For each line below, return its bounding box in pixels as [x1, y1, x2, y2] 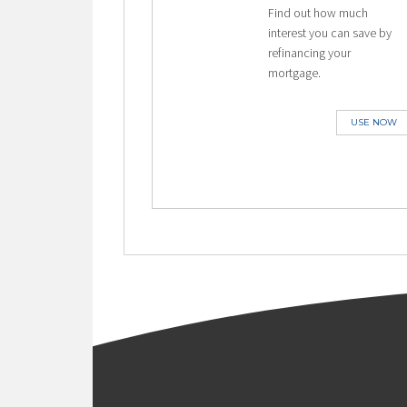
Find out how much [267, 5, 368, 21]
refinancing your [267, 45, 351, 61]
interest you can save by [267, 25, 392, 41]
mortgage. [267, 65, 321, 81]
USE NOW [350, 116, 397, 128]
